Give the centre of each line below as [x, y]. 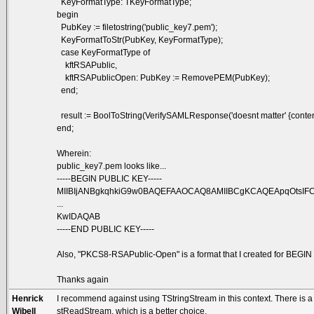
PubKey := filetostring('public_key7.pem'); [137, 27]
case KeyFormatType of [104, 52]
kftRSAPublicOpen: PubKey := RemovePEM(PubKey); [164, 77]
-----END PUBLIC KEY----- [106, 229]
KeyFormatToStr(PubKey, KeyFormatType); [140, 40]
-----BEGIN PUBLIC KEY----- [110, 178]
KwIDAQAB [79, 216]
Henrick [28, 298]
